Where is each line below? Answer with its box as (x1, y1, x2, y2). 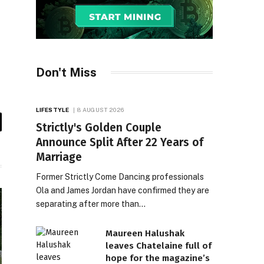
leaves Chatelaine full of (105, 240, 212, 251)
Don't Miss (36, 65, 97, 80)
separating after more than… (36, 199, 146, 209)
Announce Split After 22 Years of (36, 135, 203, 149)
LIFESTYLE (36, 105, 69, 113)
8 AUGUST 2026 (77, 105, 124, 113)
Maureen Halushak (105, 227, 184, 239)
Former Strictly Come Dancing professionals (36, 171, 204, 181)
